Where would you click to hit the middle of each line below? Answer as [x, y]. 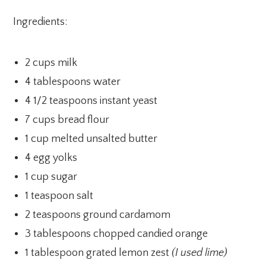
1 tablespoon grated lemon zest [99, 253]
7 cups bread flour [67, 120]
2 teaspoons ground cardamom [98, 215]
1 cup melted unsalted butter [91, 139]
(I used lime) [200, 253]
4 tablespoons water [73, 82]
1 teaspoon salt [59, 196]
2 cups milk [51, 63]
